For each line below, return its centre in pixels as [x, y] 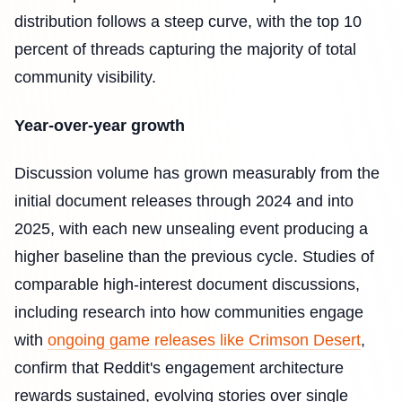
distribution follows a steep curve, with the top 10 [188, 22]
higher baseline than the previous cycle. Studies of [194, 257]
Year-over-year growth [100, 125]
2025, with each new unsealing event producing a [191, 229]
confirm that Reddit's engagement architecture [179, 368]
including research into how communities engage [189, 313]
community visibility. [85, 78]
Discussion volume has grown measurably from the [197, 174]
